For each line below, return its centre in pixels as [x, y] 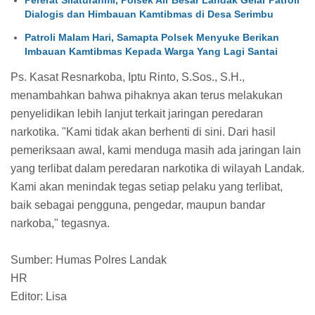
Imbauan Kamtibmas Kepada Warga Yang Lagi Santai [151, 51]
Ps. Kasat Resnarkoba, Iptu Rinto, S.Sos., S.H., [128, 77]
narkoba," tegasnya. [60, 224]
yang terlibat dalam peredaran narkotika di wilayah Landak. [157, 169]
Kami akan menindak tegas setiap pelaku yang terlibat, [147, 187]
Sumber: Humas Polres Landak [89, 260]
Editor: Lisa [39, 297]
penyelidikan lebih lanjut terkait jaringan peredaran [137, 114]
